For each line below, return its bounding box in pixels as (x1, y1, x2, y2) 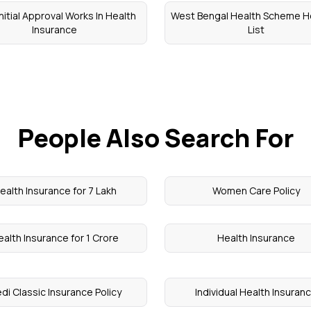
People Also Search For (17, 121, 294, 155)
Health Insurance (217, 231, 296, 244)
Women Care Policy (212, 184, 301, 197)
